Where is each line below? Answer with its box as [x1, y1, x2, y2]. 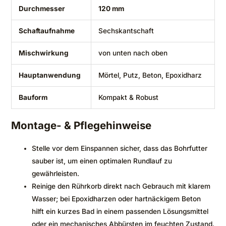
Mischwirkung [18, 48, 69, 57]
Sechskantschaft [98, 26, 154, 35]
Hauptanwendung [18, 71, 81, 79]
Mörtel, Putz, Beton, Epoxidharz [98, 71, 202, 79]
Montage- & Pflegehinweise [11, 119, 151, 132]
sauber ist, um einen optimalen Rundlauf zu [32, 157, 173, 165]
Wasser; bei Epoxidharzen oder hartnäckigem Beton [32, 195, 201, 203]
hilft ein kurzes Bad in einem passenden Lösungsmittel [32, 207, 209, 216]
